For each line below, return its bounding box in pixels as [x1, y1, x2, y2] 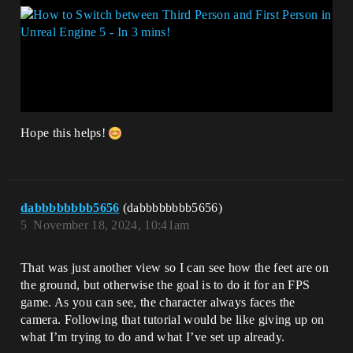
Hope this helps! [20, 125, 110, 139]
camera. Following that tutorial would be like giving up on [20, 312, 325, 326]
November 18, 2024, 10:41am [33, 217, 190, 232]
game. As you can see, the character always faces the [20, 295, 295, 309]
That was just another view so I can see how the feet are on [20, 260, 329, 274]
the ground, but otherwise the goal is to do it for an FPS [20, 277, 310, 292]
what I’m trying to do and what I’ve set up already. [20, 329, 285, 344]
